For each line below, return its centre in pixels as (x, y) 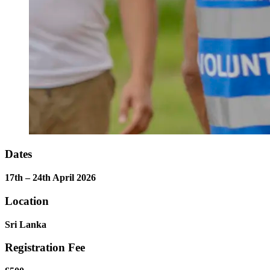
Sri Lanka (26, 224)
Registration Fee (45, 248)
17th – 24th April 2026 (50, 178)
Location (27, 201)
